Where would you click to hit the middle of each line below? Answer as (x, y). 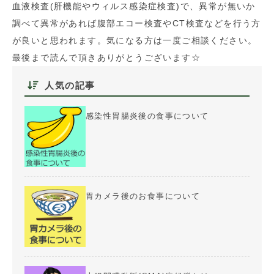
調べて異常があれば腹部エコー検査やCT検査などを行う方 (137, 23)
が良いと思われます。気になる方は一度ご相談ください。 (135, 40)
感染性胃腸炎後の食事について (147, 116)
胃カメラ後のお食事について (143, 196)
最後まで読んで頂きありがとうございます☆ (106, 57)
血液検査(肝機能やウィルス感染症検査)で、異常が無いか (134, 6)
